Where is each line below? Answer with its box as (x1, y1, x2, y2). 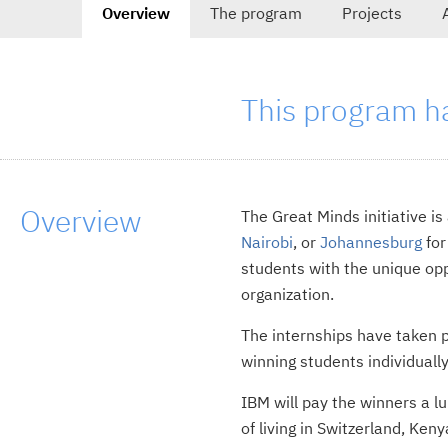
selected (82, 66, 144, 87)
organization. (240, 283, 334, 304)
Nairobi (240, 231, 293, 252)
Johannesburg (319, 231, 422, 252)
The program (210, 2, 302, 23)
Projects (342, 2, 402, 23)
